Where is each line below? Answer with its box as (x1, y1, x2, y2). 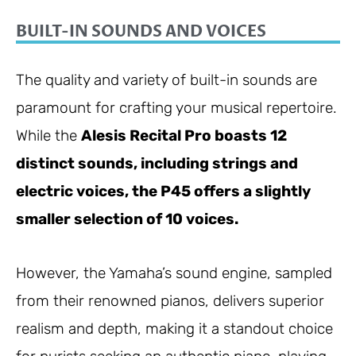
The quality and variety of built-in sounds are (16, 70, 317, 89)
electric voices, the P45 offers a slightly (16, 181, 311, 200)
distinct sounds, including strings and (16, 153, 298, 172)
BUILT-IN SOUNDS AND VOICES (16, 20, 266, 42)
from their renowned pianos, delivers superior (16, 292, 324, 311)
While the (16, 126, 81, 145)
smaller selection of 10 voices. (16, 209, 238, 228)
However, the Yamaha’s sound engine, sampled (16, 264, 332, 283)
